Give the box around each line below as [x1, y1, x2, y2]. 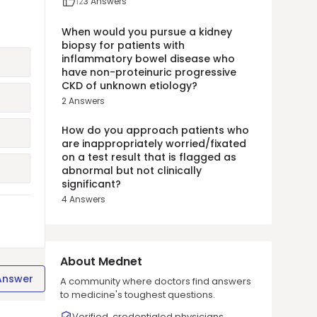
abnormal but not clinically [62, 163, 202, 178]
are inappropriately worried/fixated [62, 137, 246, 151]
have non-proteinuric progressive [62, 65, 236, 79]
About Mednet [60, 253, 142, 270]
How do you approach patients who [62, 123, 249, 137]
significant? [62, 177, 121, 191]
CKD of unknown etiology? [62, 79, 197, 93]
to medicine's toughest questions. [60, 288, 215, 301]
